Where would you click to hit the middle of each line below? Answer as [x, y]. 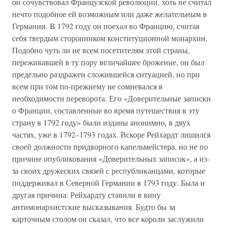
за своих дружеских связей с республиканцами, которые [109, 171]
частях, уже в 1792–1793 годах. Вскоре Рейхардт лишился [111, 134]
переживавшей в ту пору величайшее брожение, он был [108, 62]
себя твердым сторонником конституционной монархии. [110, 38]
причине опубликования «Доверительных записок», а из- [111, 158]
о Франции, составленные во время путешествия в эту [106, 110]
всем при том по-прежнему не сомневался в [87, 86]
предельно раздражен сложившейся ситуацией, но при [106, 74]
